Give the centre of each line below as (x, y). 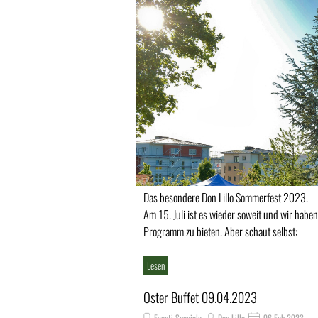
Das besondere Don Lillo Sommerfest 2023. (226, 198)
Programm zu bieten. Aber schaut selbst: (220, 232)
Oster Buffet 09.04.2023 (200, 298)
